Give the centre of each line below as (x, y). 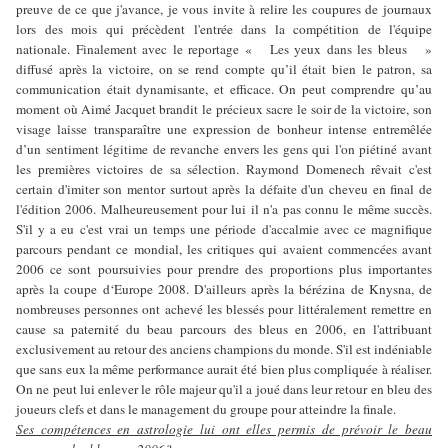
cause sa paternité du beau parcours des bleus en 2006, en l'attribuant (224, 329)
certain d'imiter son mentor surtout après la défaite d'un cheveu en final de (224, 189)
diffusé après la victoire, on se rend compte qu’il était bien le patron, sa (224, 69)
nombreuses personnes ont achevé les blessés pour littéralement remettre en (224, 309)
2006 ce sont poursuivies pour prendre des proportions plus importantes (224, 269)
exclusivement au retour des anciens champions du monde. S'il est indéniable (224, 349)
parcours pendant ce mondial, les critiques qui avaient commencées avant (224, 249)
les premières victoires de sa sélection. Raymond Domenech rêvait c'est (224, 169)
